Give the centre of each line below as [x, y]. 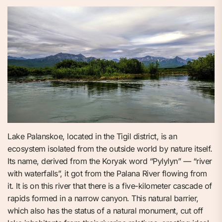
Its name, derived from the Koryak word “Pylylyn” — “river [110, 161]
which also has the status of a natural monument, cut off [105, 211]
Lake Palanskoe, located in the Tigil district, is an [92, 137]
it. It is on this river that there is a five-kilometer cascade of [110, 186]
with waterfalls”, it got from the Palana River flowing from [107, 174]
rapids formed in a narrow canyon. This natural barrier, [103, 198]
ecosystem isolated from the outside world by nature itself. [110, 149]
